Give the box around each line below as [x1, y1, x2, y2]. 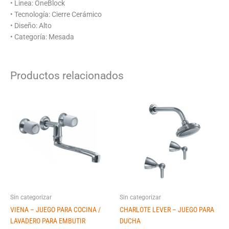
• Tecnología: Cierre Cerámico [10, 10, 102, 18]
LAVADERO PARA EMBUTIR [10, 217, 85, 225]
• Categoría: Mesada [10, 32, 74, 41]
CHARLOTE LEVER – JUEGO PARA [120, 205, 214, 214]
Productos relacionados [10, 70, 124, 82]
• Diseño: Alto [10, 21, 52, 30]
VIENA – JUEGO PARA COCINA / [10, 205, 101, 214]
